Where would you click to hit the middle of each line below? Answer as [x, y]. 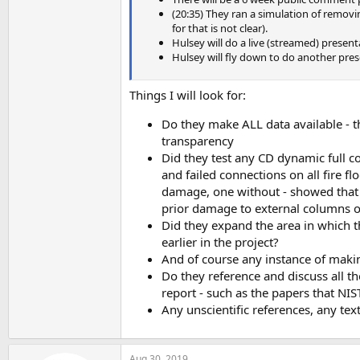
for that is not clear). [220, 28]
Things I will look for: [188, 94]
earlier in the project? [220, 241]
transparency [198, 140]
